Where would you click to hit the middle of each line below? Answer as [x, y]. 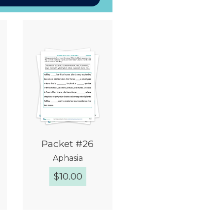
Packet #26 [68, 144]
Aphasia [68, 158]
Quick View [73, 210]
